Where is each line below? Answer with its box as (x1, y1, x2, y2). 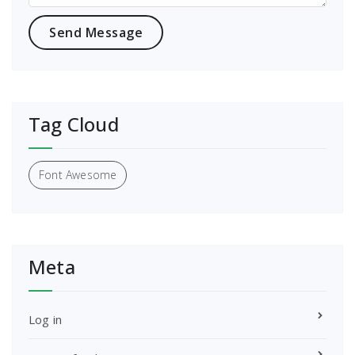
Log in (29, 311, 63, 328)
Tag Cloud (29, 111, 119, 138)
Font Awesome (39, 167, 117, 183)
